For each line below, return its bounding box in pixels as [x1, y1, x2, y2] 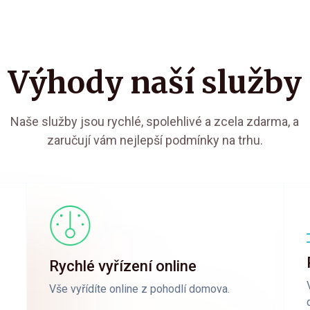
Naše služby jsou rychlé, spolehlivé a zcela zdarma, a [10, 113, 300, 129]
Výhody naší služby [8, 63, 302, 102]
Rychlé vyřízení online [49, 257, 197, 275]
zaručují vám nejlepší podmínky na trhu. [46, 132, 263, 147]
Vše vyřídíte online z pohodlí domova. [49, 282, 230, 295]
